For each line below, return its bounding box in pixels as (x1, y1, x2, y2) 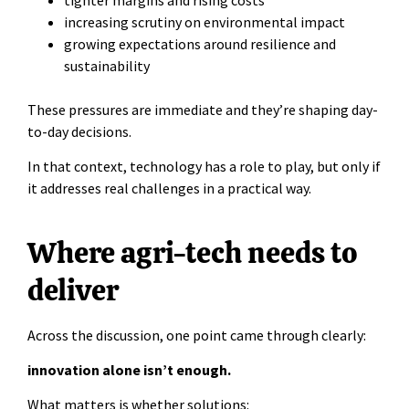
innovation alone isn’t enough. (27, 361, 231, 380)
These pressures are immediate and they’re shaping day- (27, 100, 378, 119)
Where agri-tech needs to (27, 233, 358, 272)
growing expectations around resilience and (64, 34, 336, 53)
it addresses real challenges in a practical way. (27, 179, 311, 198)
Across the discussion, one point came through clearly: (27, 325, 366, 344)
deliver (27, 270, 124, 309)
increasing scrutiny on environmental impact (64, 12, 345, 31)
